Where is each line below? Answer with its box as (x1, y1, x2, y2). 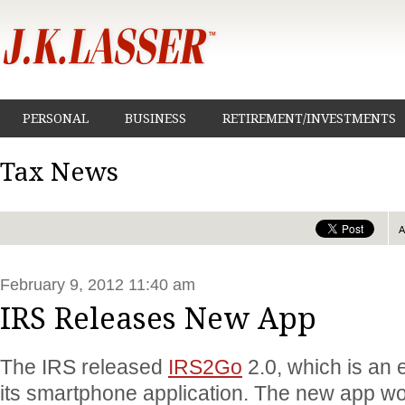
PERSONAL (23, 111, 89, 126)
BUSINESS (125, 111, 186, 126)
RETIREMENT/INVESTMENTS (222, 111, 396, 126)
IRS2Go (168, 355, 242, 379)
